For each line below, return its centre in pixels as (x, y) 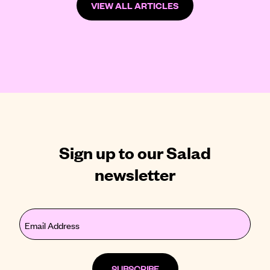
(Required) (37, 235)
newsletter (135, 173)
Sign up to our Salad (135, 152)
